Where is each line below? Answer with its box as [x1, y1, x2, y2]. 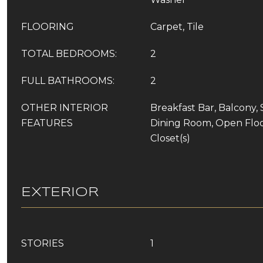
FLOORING [21, 21, 74, 32]
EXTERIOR [21, 186, 99, 199]
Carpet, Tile [150, 21, 204, 32]
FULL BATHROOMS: [21, 75, 114, 86]
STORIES [21, 238, 64, 249]
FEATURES [21, 117, 73, 129]
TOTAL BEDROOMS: [21, 48, 117, 59]
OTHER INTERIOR [21, 102, 108, 113]
